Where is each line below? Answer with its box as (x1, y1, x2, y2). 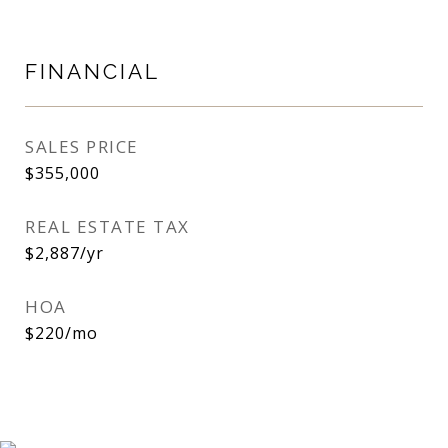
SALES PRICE (25, 135, 139, 158)
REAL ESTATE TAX (25, 215, 190, 238)
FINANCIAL (25, 59, 160, 84)
